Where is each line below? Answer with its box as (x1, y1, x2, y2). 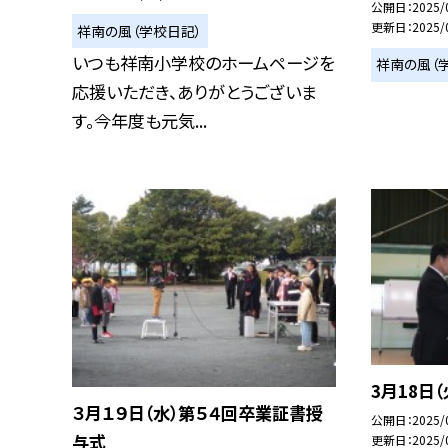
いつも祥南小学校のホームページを (72, 50, 335, 76)
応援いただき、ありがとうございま (72, 79, 317, 105)
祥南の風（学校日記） (77, 20, 203, 41)
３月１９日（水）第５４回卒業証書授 (72, 400, 323, 426)
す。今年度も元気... (72, 108, 207, 134)
